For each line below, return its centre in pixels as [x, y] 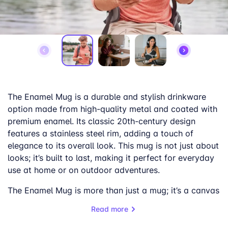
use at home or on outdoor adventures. [84, 170]
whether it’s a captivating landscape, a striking [98, 215]
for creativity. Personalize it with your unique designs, [111, 203]
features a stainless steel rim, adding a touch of [101, 134]
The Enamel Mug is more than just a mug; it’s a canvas [113, 191]
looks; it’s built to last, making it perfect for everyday [111, 158]
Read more [109, 209]
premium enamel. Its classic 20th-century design [102, 121]
